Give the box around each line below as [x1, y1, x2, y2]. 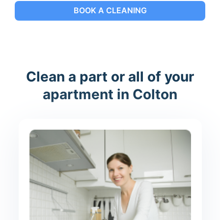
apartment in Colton [43, 85, 177, 103]
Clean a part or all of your [26, 68, 194, 85]
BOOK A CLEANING [73, 5, 147, 16]
